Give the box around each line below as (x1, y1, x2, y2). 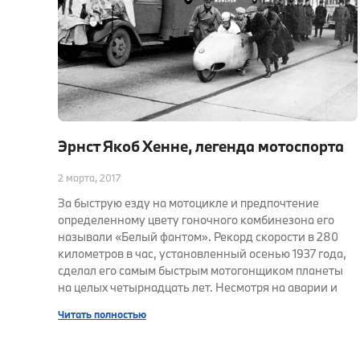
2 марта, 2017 (58, 171, 121, 185)
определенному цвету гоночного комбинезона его (58, 212, 334, 228)
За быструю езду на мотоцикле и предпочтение (58, 195, 319, 211)
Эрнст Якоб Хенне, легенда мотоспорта (58, 137, 344, 157)
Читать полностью (58, 308, 146, 321)
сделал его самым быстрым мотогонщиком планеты (58, 263, 343, 279)
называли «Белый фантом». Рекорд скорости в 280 (58, 229, 338, 245)
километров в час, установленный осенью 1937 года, (58, 246, 346, 262)
